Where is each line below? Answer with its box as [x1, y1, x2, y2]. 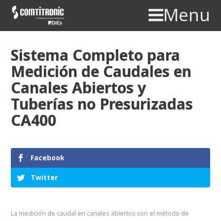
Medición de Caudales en [11, 61, 192, 82]
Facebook [31, 153, 65, 163]
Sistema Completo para [11, 45, 181, 66]
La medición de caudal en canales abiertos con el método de [11, 209, 189, 218]
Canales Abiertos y [11, 77, 147, 98]
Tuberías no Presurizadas [11, 94, 193, 114]
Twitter [31, 173, 58, 183]
